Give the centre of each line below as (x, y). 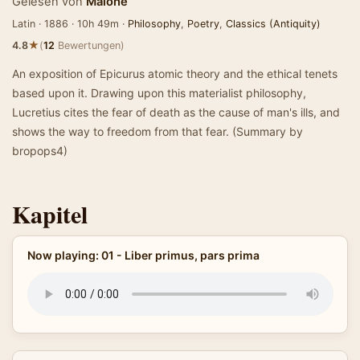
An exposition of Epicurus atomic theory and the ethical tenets (175, 74)
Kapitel (50, 214)
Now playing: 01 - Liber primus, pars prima (143, 255)
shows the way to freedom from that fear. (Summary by (157, 131)
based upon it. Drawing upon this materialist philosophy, (159, 93)
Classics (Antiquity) (273, 24)
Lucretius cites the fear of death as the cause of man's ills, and (176, 112)
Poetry (203, 24)
